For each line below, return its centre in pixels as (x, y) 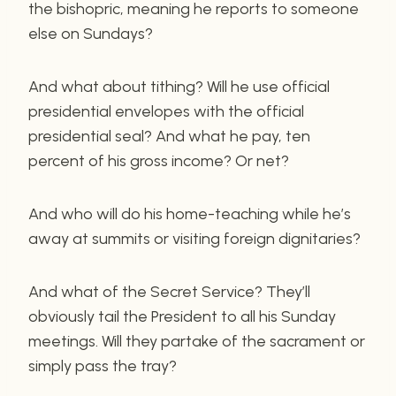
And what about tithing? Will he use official (179, 86)
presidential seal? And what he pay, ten (169, 136)
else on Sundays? (91, 33)
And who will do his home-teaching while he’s (190, 213)
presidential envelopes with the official (166, 111)
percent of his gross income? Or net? (159, 160)
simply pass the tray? (103, 366)
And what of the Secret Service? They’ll (169, 291)
